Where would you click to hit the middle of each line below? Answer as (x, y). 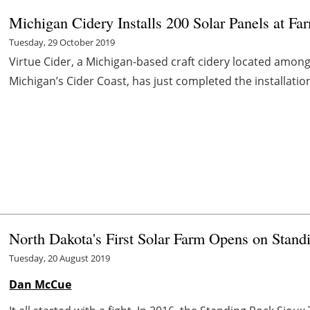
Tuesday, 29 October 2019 (62, 43)
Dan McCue (40, 285)
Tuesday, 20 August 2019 (60, 258)
